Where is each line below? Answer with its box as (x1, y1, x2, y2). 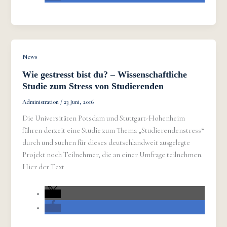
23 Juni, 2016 (64, 98, 94, 105)
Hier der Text (22, 162, 65, 171)
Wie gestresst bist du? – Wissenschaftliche (22, 69, 187, 80)
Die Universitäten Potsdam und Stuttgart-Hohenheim (22, 113, 185, 123)
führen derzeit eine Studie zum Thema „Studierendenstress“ (22, 126, 205, 135)
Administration (22, 98, 61, 105)
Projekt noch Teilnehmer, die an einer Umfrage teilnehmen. (22, 150, 203, 159)
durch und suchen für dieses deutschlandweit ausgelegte (22, 138, 191, 147)
